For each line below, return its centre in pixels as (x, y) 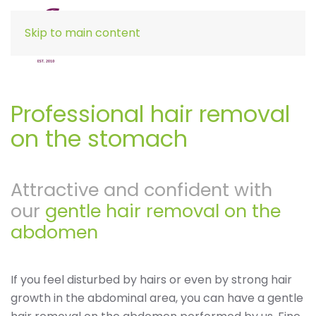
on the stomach (99, 139)
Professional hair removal (150, 114)
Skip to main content (83, 33)
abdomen (54, 232)
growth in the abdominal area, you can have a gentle (157, 298)
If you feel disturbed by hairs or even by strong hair (151, 280)
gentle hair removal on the (163, 211)
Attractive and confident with (141, 190)
